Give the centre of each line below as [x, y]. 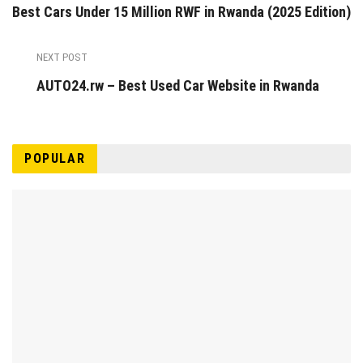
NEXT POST [62, 58]
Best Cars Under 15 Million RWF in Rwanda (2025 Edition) [181, 12]
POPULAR [55, 159]
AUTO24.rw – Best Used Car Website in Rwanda [178, 86]
